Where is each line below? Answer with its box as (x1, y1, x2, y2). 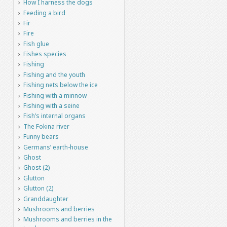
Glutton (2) (23, 184, 53, 193)
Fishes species (23, 50, 66, 59)
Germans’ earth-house (23, 142, 88, 152)
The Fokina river (23, 122, 69, 131)
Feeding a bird (23, 8, 65, 17)
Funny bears (23, 132, 59, 141)
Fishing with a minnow (23, 91, 87, 100)
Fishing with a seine (23, 101, 80, 110)
